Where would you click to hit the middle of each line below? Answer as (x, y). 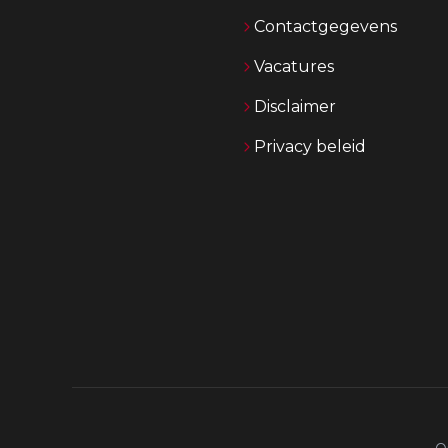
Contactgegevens (325, 26)
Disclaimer (295, 106)
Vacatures (294, 66)
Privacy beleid (310, 146)
